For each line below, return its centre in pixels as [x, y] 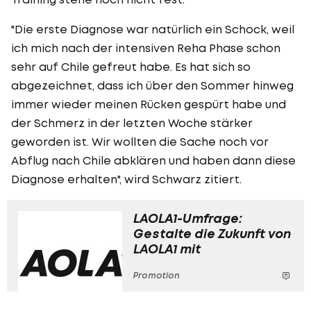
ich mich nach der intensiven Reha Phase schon [146, 48]
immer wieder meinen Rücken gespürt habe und [149, 104]
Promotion [157, 275]
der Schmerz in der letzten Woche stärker [132, 123]
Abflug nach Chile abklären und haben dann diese [153, 160]
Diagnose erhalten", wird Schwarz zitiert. [126, 179]
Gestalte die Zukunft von [212, 233]
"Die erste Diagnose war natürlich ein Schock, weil [153, 29]
